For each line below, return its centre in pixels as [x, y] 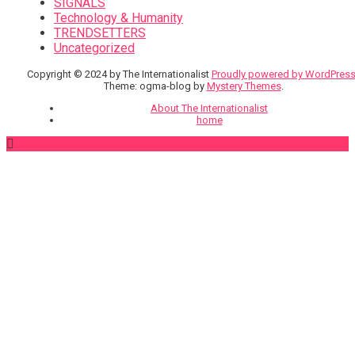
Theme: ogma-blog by [155, 86]
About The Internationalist [209, 109]
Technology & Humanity [118, 18]
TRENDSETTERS [100, 33]
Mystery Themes [244, 86]
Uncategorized [94, 48]
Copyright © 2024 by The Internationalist [119, 74]
